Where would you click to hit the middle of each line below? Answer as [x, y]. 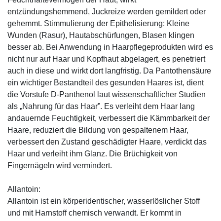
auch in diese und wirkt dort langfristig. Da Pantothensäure [109, 71]
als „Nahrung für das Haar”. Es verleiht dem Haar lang [101, 106]
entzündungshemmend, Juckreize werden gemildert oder [107, 11]
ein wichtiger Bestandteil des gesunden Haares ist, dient [106, 82]
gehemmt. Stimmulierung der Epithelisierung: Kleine [98, 23]
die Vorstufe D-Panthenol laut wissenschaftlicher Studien [107, 94]
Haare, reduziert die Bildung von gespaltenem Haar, [98, 130]
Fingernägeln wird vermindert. [60, 165]
